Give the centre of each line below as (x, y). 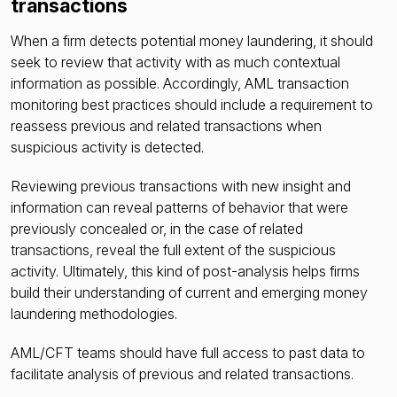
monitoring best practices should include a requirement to (192, 105)
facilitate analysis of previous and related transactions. (184, 374)
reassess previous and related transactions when (166, 126)
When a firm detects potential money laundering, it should (192, 41)
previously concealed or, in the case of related (157, 229)
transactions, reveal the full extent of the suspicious (173, 250)
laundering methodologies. (94, 314)
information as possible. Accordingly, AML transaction (180, 84)
